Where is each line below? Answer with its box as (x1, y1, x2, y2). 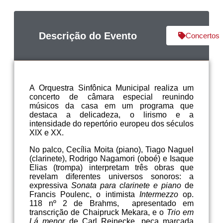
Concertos (186, 31, 220, 40)
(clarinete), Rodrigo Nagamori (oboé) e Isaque (29, 154, 194, 163)
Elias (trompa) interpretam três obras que (29, 163, 194, 172)
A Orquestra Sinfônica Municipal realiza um (29, 84, 194, 92)
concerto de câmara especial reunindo (29, 93, 194, 101)
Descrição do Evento (39, 30, 137, 41)
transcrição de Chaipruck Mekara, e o (29, 208, 167, 217)
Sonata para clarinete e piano (71, 181, 181, 190)
